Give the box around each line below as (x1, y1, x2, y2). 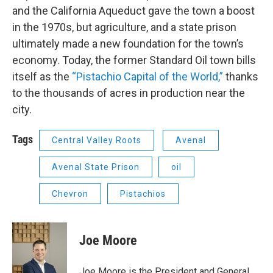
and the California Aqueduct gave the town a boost (12, 4, 255, 17)
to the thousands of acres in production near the (12, 87, 245, 99)
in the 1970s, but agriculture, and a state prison (12, 21, 236, 34)
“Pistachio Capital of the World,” (72, 70, 223, 83)
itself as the (12, 70, 72, 83)
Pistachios (120, 189, 166, 199)
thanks (223, 70, 258, 83)
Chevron (52, 189, 88, 199)
